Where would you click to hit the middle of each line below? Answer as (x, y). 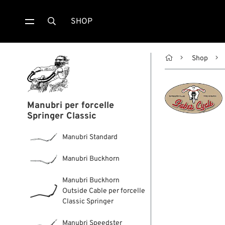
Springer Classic (62, 116)
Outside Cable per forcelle (103, 191)
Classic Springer (88, 202)
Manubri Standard (90, 137)
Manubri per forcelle (70, 106)
